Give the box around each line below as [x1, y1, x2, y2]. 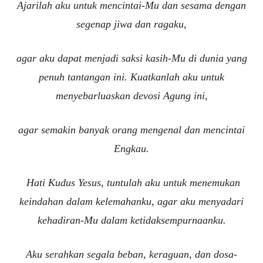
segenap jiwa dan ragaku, [76, 18, 187, 31]
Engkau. [114, 143, 149, 155]
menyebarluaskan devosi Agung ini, [55, 90, 208, 102]
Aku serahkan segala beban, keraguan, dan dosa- [26, 248, 237, 261]
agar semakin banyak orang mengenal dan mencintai [18, 124, 245, 136]
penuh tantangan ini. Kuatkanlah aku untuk [39, 71, 224, 83]
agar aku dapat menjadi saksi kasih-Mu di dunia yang [16, 52, 247, 65]
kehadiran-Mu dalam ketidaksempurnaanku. [37, 214, 226, 227]
